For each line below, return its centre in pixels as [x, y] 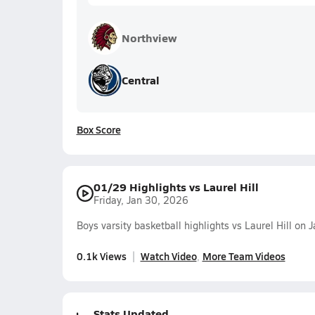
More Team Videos [244, 256]
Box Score [98, 129]
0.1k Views [101, 256]
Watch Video [168, 256]
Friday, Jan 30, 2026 [141, 200]
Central [140, 80]
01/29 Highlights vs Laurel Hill [176, 187]
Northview [149, 38]
